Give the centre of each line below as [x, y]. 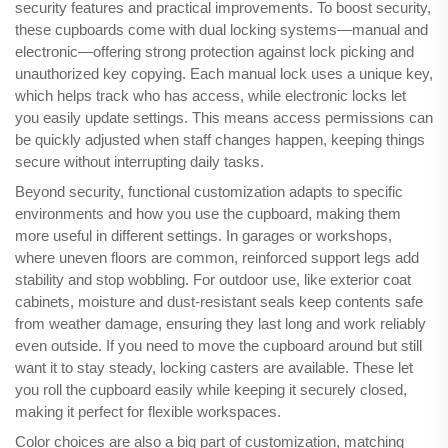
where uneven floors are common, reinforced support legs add [217, 258]
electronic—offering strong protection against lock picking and [214, 52]
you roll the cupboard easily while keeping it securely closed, [211, 390]
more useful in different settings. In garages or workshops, [203, 236]
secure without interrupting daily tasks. [139, 162]
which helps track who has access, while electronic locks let [210, 96]
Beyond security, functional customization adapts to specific [209, 192]
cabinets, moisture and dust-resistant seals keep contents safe [219, 302]
